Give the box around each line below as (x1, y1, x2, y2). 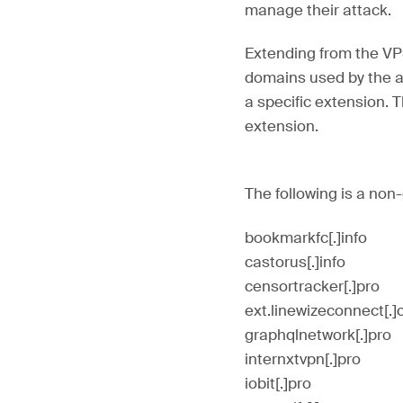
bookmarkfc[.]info (245, 230, 371, 246)
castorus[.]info (245, 255, 349, 271)
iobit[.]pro (245, 376, 315, 392)
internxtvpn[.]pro (245, 352, 364, 368)
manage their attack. (245, 3, 395, 19)
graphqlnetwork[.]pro (245, 327, 395, 344)
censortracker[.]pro (245, 279, 383, 295)
